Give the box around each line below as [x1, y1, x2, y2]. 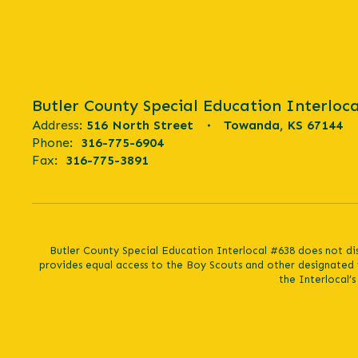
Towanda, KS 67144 [224, 117, 343, 133]
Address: [32, 117, 82, 133]
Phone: [32, 135, 73, 150]
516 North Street [86, 117, 193, 133]
